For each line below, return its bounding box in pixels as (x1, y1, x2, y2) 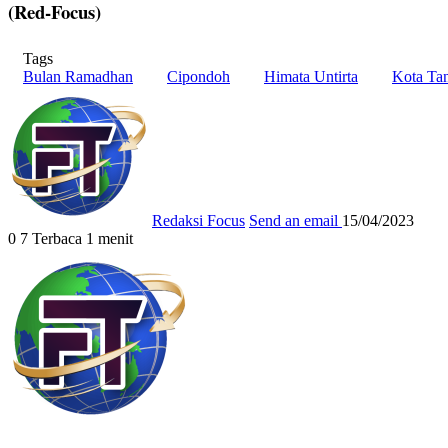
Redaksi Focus (152, 211, 245, 229)
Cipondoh (167, 67, 230, 85)
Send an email (249, 211, 338, 229)
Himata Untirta (264, 67, 358, 85)
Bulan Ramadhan (23, 67, 133, 85)
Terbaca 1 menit (32, 229, 133, 247)
